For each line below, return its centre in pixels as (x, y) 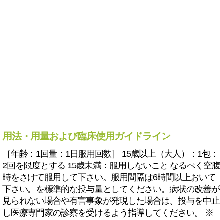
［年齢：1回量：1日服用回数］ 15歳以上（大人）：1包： (110, 154)
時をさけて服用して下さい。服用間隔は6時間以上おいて (109, 177)
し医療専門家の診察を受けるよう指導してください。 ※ (108, 213)
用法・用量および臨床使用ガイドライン (86, 136)
